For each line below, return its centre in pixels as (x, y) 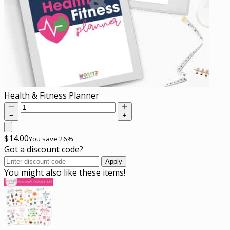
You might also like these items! (65, 172)
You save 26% (51, 138)
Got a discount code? (44, 149)
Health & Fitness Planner (53, 95)
